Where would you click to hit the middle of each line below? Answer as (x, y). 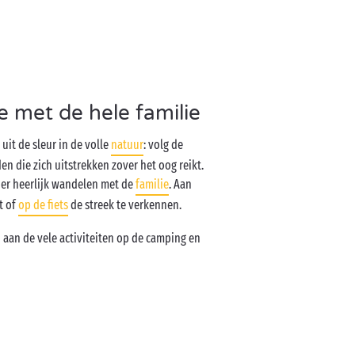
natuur (128, 145)
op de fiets (44, 205)
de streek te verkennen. (125, 205)
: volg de (164, 145)
